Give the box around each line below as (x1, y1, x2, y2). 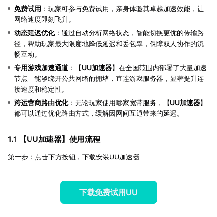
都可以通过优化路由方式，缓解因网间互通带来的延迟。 (14, 108, 184, 117)
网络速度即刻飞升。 (14, 15, 75, 23)
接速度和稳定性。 (14, 84, 68, 93)
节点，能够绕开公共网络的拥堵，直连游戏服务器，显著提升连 (14, 74, 204, 82)
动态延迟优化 (14, 28, 55, 37)
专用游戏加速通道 (14, 63, 68, 72)
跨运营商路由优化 (14, 98, 68, 107)
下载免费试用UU (79, 187, 138, 197)
